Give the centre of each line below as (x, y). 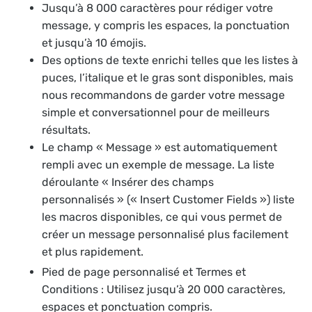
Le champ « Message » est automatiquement (159, 148)
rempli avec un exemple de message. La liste (158, 165)
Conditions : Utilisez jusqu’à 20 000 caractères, (164, 290)
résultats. (66, 130)
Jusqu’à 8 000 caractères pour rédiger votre (157, 8)
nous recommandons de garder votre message (163, 95)
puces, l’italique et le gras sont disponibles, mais (167, 78)
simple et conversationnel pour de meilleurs (156, 113)
